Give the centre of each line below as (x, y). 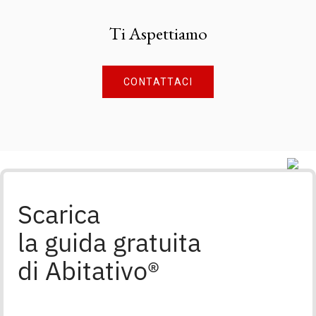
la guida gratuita (109, 243)
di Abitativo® (89, 271)
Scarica (59, 214)
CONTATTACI (158, 82)
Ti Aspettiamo (158, 34)
